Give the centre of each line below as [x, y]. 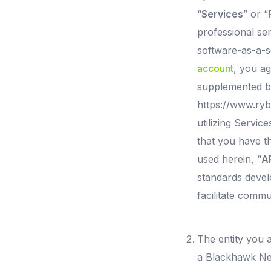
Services [222, 14]
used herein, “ [229, 159]
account [215, 68]
